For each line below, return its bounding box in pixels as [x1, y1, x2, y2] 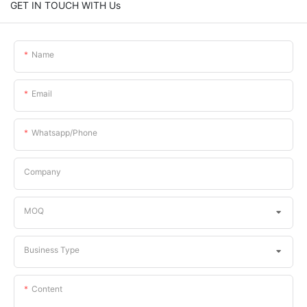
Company [24, 166, 61, 177]
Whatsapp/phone [32, 127, 97, 138]
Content [32, 283, 62, 294]
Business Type [24, 244, 79, 255]
